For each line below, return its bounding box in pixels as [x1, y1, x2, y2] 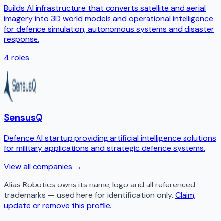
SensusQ [4, 111, 43, 124]
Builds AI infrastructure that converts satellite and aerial [4, 2, 206, 13]
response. [4, 34, 39, 44]
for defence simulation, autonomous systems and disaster [4, 23, 214, 34]
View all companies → [4, 161, 82, 172]
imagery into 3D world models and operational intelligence [4, 13, 213, 24]
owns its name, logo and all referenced [55, 180, 195, 190]
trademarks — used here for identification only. [4, 190, 173, 201]
